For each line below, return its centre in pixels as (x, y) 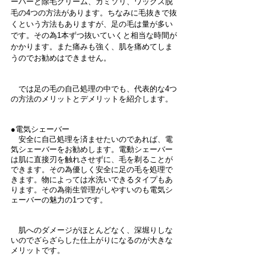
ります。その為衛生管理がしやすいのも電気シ (92, 190)
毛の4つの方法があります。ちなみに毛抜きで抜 (94, 13)
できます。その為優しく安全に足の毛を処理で (92, 170)
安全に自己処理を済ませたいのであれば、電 (92, 139)
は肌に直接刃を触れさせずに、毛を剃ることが (92, 159)
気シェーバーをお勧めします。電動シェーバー (92, 149)
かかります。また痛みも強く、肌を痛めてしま (92, 47)
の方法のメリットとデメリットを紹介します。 (92, 99)
